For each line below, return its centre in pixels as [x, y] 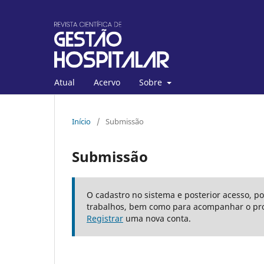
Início [81, 121]
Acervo [107, 82]
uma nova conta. [157, 218]
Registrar [105, 218]
